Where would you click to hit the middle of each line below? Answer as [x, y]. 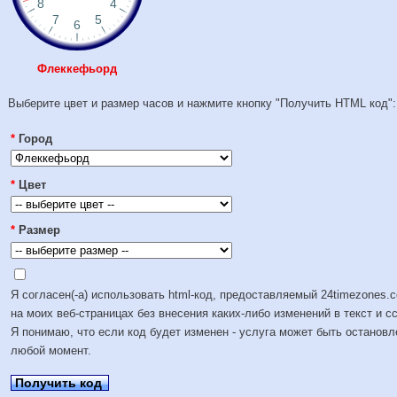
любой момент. [51, 351]
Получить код [59, 382]
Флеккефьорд [78, 68]
